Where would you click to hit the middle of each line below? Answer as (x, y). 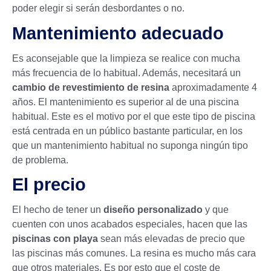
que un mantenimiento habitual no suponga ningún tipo (130, 145)
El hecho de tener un (58, 210)
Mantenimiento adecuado (118, 33)
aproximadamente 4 (213, 87)
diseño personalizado (153, 210)
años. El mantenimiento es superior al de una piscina (126, 102)
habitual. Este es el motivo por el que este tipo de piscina (134, 116)
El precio (49, 185)
